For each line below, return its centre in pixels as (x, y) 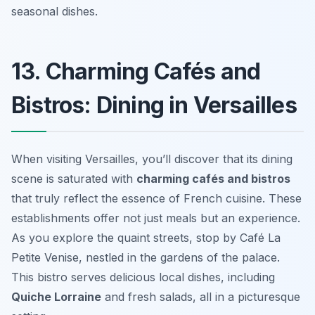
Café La (260, 238)
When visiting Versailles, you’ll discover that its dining (152, 159)
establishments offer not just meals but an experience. (156, 218)
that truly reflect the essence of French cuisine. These (156, 199)
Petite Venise (45, 258)
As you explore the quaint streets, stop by (126, 238)
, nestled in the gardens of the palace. (179, 258)
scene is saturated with (74, 179)
